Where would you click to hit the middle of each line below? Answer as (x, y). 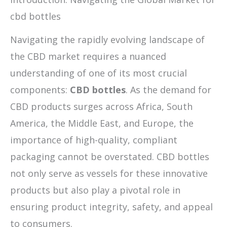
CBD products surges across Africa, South (101, 106)
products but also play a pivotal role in (95, 190)
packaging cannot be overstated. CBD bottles (110, 156)
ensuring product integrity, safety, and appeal (111, 206)
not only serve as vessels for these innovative (109, 173)
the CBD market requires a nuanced (88, 56)
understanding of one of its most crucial (99, 73)
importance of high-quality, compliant (94, 140)
